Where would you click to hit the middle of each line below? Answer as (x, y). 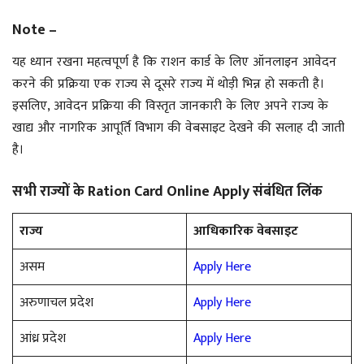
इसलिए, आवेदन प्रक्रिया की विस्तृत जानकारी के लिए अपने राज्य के (170, 106)
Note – (35, 30)
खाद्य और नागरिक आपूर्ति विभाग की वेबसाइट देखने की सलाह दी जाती (178, 128)
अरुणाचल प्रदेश (56, 302)
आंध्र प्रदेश (43, 338)
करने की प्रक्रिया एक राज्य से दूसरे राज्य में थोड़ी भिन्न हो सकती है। (168, 84)
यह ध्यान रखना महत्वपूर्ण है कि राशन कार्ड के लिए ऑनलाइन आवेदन (174, 62)
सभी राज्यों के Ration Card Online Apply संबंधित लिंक (167, 191)
